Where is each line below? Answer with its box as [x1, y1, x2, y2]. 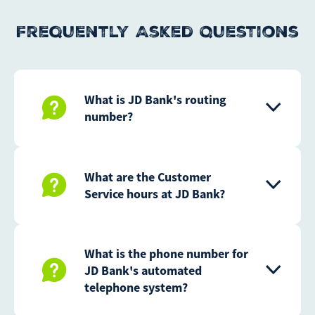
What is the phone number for [84, 245, 248, 262]
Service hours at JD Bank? [84, 186, 225, 202]
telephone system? [84, 279, 188, 296]
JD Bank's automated [84, 262, 202, 279]
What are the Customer [84, 169, 211, 186]
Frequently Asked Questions [16, 22, 299, 41]
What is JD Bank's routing [84, 91, 226, 108]
